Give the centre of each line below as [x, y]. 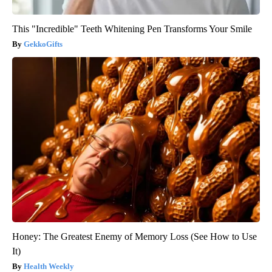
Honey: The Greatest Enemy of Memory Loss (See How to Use [134, 237]
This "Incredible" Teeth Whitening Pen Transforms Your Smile [132, 29]
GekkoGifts [43, 44]
